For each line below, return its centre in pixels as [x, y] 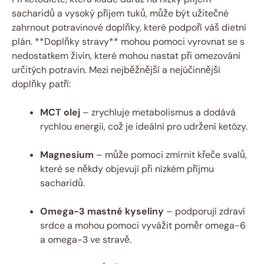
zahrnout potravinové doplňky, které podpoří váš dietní [129, 27]
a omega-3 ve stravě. [86, 239]
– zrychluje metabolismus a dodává [158, 112]
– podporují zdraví [204, 211]
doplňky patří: [41, 84]
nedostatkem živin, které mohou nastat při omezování [126, 55]
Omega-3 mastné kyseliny [102, 211]
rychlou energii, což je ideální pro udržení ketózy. [144, 126]
